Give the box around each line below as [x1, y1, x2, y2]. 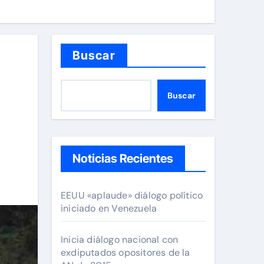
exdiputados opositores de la [61, 246, 190, 259]
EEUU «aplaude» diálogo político [61, 189, 203, 202]
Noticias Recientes [72, 151, 173, 166]
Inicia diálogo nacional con [61, 233, 179, 246]
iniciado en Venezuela [61, 202, 157, 214]
